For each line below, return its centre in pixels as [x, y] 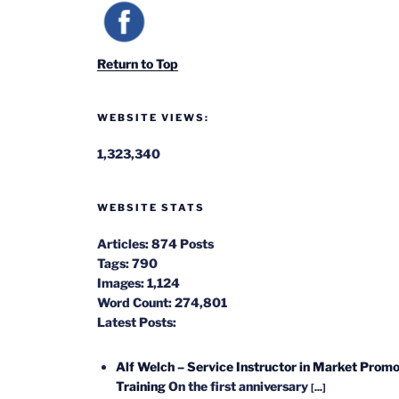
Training [141, 386]
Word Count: [135, 302]
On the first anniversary [240, 386]
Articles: [123, 243]
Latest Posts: [137, 322]
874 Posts [183, 243]
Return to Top [138, 63]
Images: [121, 282]
